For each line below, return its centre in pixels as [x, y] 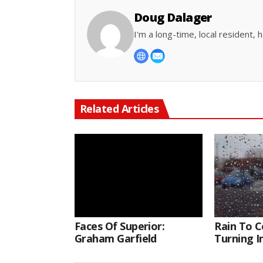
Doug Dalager [173, 18]
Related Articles [119, 109]
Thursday [237, 251]
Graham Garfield [116, 239]
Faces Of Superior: [120, 226]
